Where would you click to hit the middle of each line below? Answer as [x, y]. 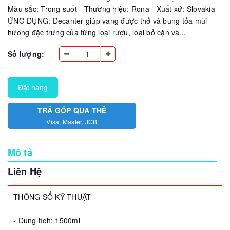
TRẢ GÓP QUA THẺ [72, 110]
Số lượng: [26, 54]
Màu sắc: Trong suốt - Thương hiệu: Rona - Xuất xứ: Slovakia [111, 8]
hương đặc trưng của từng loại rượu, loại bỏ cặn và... [97, 32]
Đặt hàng [33, 87]
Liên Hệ [25, 171]
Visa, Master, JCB [72, 121]
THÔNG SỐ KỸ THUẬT [52, 196]
